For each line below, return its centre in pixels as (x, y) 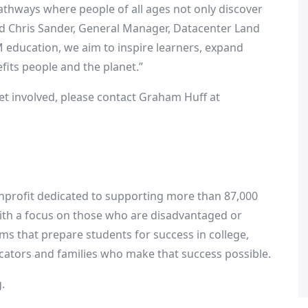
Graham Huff (173, 97)
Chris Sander (41, 28)
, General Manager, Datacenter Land (166, 28)
